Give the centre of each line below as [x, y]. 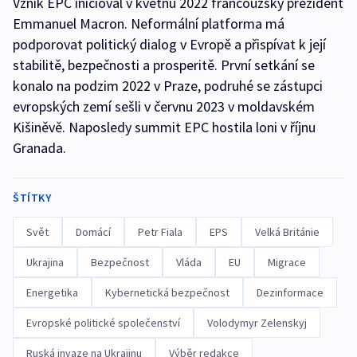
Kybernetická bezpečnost [167, 292]
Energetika [52, 292]
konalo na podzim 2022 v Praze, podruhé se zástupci [168, 86]
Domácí [93, 232]
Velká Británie [287, 232]
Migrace [287, 262]
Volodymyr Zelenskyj [257, 323]
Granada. [39, 148]
